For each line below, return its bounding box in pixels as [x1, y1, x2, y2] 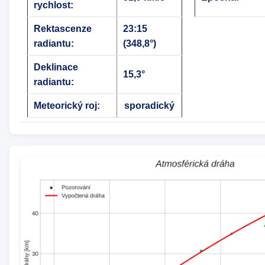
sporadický [124, 101, 174, 111]
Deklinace [33, 62, 78, 73]
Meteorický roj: [33, 101, 100, 111]
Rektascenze [33, 24, 92, 34]
